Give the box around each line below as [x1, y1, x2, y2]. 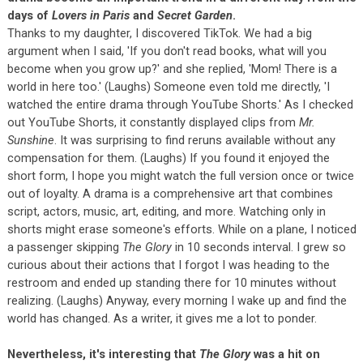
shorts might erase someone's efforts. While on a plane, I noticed [6, 221, 357, 237]
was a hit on [250, 346, 320, 361]
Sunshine [6, 132, 54, 147]
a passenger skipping [6, 239, 122, 254]
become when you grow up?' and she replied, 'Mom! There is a [6, 61, 337, 76]
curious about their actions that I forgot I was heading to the [6, 257, 330, 272]
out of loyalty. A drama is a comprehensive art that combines [6, 186, 333, 201]
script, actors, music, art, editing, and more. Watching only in [6, 203, 326, 219]
